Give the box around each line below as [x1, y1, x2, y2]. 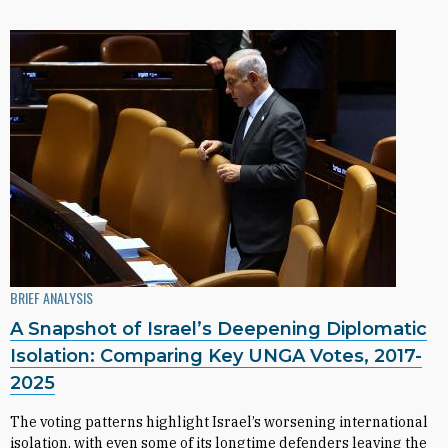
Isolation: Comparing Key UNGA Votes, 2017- [10, 345, 422, 367]
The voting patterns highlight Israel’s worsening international [10, 413, 428, 431]
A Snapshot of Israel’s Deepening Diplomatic [10, 318, 427, 340]
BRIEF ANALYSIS [10, 287, 93, 308]
